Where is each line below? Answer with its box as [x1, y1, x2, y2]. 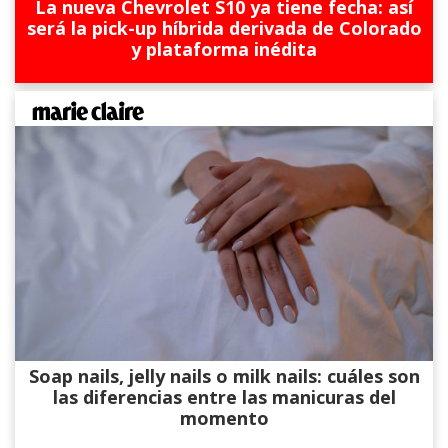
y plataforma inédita [131, 37, 317, 62]
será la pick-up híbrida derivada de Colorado [26, 16, 422, 41]
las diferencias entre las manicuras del [52, 385, 396, 410]
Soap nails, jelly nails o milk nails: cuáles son [28, 364, 420, 389]
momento [179, 406, 269, 431]
